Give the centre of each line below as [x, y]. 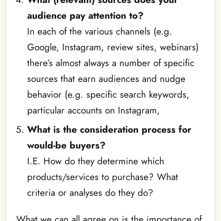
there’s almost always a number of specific [110, 63]
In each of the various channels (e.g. [99, 32]
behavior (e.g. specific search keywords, [108, 95]
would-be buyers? [66, 145]
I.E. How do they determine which [95, 161]
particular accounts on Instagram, [93, 110]
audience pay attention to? [85, 16]
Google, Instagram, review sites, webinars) [113, 47]
